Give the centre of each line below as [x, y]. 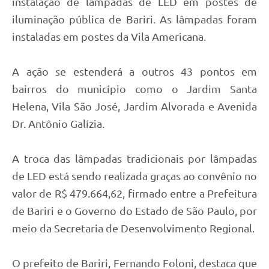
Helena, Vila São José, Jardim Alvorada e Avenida [134, 106]
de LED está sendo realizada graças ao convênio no [134, 176]
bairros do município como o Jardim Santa [134, 89]
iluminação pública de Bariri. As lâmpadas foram [134, 19]
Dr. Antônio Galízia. [58, 123]
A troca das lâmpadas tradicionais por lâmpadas [134, 158]
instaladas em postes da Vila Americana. [110, 36]
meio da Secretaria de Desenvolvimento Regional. [133, 228]
